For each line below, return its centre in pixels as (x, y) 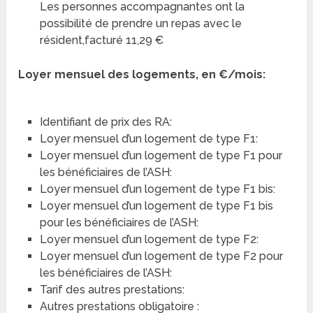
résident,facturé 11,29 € (101, 41)
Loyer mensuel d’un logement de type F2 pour (161, 256)
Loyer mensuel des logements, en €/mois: (142, 75)
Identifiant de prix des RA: (105, 122)
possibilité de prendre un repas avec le (140, 24)
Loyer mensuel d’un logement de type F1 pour (161, 156)
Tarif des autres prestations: (112, 290)
